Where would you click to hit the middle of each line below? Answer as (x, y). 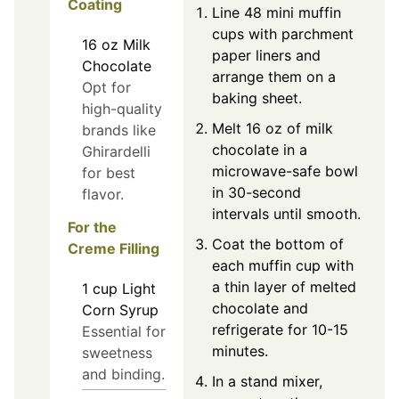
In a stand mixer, (267, 382)
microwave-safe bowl (285, 171)
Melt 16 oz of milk (273, 129)
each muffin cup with (283, 266)
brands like (119, 130)
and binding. (123, 375)
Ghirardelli (116, 152)
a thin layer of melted (284, 287)
